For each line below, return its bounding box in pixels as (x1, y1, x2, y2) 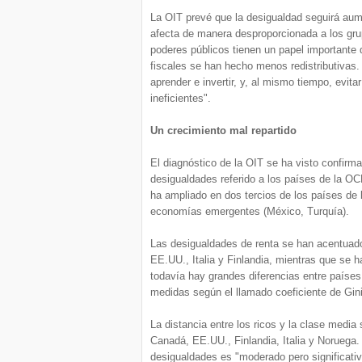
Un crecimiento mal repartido (150, 124, 297, 137)
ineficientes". (150, 92, 211, 104)
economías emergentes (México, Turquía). (150, 205, 349, 217)
